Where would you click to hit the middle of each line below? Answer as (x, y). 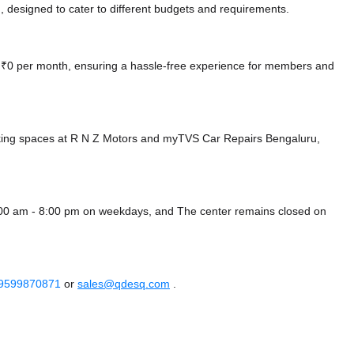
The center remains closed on (252, 211)
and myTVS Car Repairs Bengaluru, (230, 139)
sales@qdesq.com (124, 284)
